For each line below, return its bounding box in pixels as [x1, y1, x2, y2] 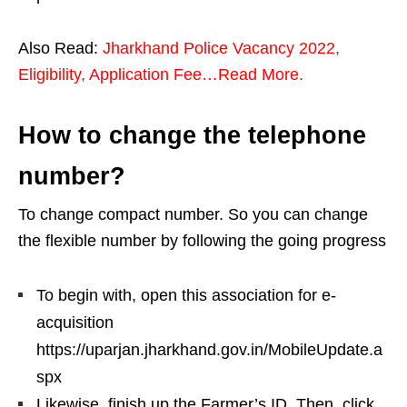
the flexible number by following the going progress [18, 231, 386, 250]
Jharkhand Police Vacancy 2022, [103, 38, 340, 57]
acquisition [36, 313, 114, 332]
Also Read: [18, 38, 103, 57]
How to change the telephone [18, 121, 366, 149]
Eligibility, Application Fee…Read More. [18, 65, 303, 84]
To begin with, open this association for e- [36, 285, 336, 304]
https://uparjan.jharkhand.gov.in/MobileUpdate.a [36, 340, 382, 359]
